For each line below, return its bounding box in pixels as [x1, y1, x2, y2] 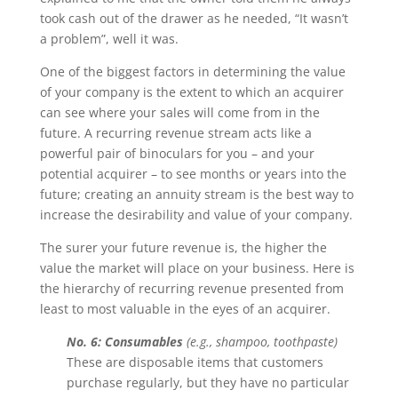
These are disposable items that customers [66, 354, 323, 370]
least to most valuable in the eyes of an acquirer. [39, 300, 330, 317]
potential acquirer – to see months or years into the [39, 165, 346, 182]
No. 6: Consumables [66, 333, 183, 350]
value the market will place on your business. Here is [39, 259, 354, 276]
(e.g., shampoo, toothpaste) [182, 333, 338, 350]
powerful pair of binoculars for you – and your [39, 145, 314, 162]
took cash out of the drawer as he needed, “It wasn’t [39, 10, 348, 27]
